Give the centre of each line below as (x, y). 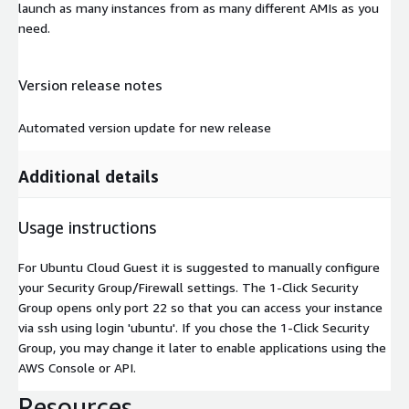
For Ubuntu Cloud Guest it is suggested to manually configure (199, 267)
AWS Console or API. (77, 368)
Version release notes (90, 84)
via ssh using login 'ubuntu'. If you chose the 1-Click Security (194, 328)
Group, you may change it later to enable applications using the (202, 348)
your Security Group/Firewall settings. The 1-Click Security (188, 288)
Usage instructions (87, 228)
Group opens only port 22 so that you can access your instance (200, 308)
